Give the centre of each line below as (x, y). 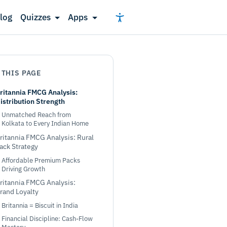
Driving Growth (23, 169)
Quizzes (35, 17)
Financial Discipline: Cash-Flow (47, 219)
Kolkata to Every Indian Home (45, 124)
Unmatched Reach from (36, 115)
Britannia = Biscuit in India (40, 205)
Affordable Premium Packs (41, 160)
